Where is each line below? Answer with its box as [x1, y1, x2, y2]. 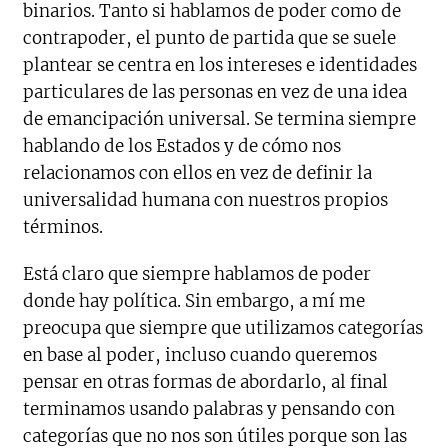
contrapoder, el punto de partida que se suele [23, 26, 397, 49]
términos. [23, 215, 104, 238]
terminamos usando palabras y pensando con [23, 397, 396, 420]
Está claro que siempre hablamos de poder [23, 262, 372, 285]
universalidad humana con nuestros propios [23, 188, 389, 211]
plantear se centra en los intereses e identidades [23, 53, 418, 76]
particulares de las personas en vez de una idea [23, 80, 408, 103]
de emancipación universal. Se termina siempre [23, 107, 417, 130]
